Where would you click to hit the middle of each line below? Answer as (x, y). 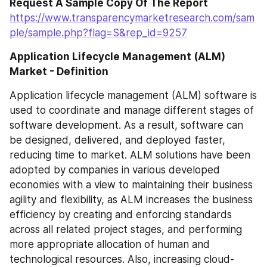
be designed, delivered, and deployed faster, (117, 140)
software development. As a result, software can (126, 125)
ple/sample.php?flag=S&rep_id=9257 (98, 32)
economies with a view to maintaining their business (131, 184)
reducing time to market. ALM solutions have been (130, 155)
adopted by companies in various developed (115, 170)
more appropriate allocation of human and (110, 244)
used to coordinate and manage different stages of (132, 110)
